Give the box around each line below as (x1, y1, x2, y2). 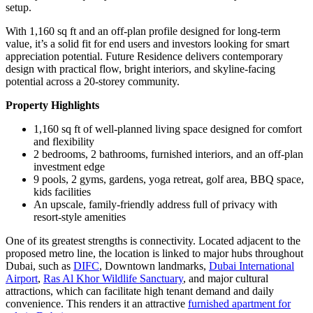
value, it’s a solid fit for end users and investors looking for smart (6, 37, 289, 50)
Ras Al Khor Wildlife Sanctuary (43, 272, 183, 284)
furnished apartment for (188, 297, 291, 310)
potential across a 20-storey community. (6, 75, 180, 87)
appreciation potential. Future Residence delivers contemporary (6, 50, 283, 62)
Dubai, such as (6, 259, 73, 272)
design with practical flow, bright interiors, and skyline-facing (6, 62, 275, 75)
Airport (6, 272, 38, 284)
